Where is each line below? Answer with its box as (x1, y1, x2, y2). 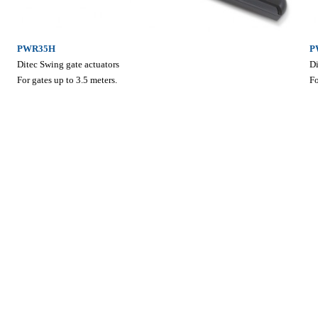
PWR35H (16, 43, 55, 55)
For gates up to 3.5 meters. (16, 75, 117, 86)
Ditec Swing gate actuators (16, 59, 119, 70)
